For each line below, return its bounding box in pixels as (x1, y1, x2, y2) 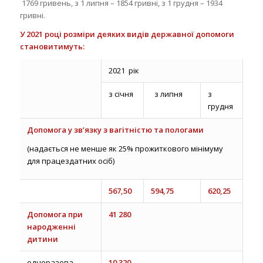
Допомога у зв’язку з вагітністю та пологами (26, 124, 204, 135)
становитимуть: (19, 41, 85, 52)
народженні (26, 221, 76, 232)
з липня (150, 88, 183, 99)
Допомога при (26, 208, 83, 220)
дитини (26, 233, 58, 244)
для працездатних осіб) (26, 155, 114, 166)
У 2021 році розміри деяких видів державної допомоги (19, 28, 234, 39)
